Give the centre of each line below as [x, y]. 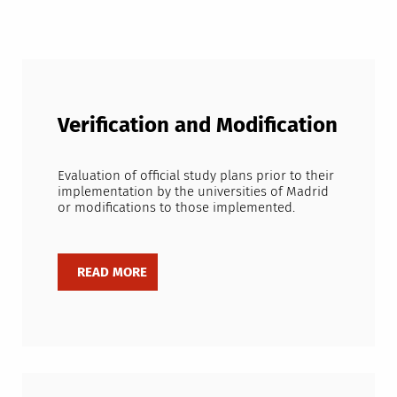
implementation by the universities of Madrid [193, 192]
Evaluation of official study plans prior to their [195, 176]
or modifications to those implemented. [176, 208]
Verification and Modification [197, 125]
